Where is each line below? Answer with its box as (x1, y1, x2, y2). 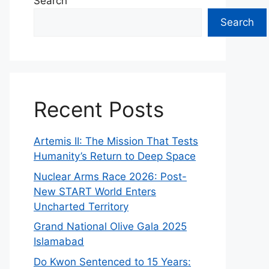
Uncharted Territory (34, 200, 128, 213)
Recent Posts (34, 97, 164, 122)
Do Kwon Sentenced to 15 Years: (34, 255, 191, 268)
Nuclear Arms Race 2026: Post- (34, 170, 187, 183)
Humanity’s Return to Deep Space (34, 150, 196, 162)
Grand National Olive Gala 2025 (34, 220, 187, 232)
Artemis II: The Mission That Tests (34, 135, 198, 147)
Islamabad (34, 235, 84, 247)
